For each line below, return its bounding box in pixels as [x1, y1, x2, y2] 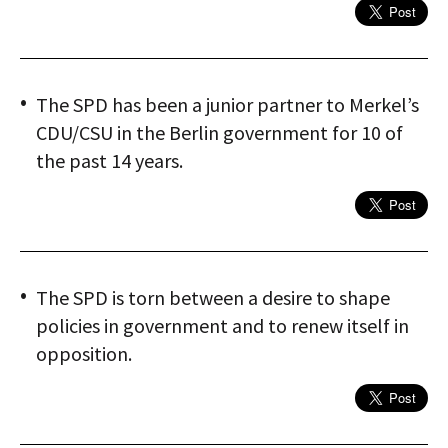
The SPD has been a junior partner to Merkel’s [36, 92, 419, 117]
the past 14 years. [36, 148, 183, 173]
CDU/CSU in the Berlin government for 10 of [36, 120, 403, 145]
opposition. [36, 341, 132, 366]
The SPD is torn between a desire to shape [36, 285, 390, 310]
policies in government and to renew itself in [36, 313, 409, 338]
